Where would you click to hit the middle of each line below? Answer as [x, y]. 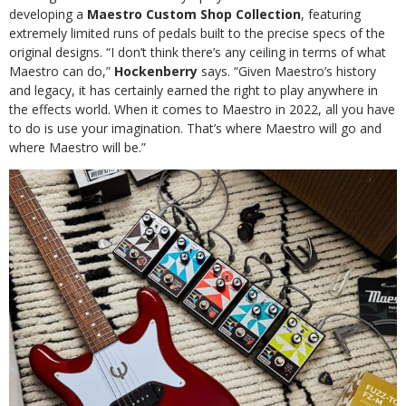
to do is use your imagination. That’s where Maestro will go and [195, 128]
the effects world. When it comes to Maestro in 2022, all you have [202, 109]
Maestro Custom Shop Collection [194, 14]
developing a [48, 14]
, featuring [331, 14]
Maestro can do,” [62, 71]
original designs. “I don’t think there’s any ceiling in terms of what [198, 52]
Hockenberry [156, 71]
